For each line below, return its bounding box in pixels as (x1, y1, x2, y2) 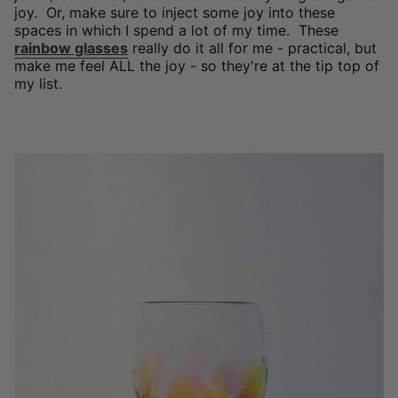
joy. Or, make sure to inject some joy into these (14, 3, 335, 21)
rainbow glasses (14, 38, 128, 57)
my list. (14, 74, 62, 92)
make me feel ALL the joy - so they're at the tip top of (14, 56, 379, 75)
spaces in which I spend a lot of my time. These (14, 20, 338, 39)
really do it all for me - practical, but (128, 38, 377, 57)
